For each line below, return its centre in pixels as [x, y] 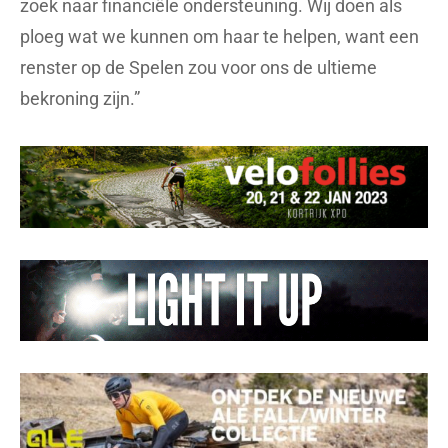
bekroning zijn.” [80, 98]
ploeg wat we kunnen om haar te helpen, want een [219, 36]
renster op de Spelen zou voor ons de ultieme [198, 67]
